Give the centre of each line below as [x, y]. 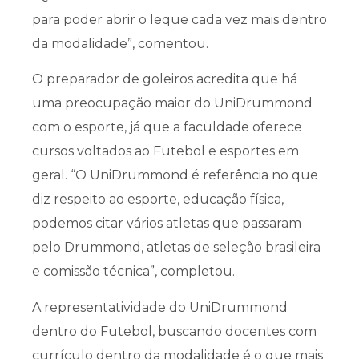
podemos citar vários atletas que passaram [167, 224]
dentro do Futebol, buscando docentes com [174, 331]
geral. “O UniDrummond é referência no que [175, 175]
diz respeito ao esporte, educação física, [158, 200]
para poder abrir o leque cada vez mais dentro [179, 19]
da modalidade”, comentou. [120, 43]
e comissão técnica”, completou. [133, 272]
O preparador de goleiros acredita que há [165, 79]
